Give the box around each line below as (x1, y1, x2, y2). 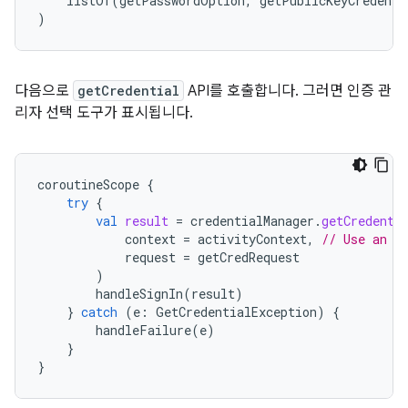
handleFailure (96, 321, 191, 339)
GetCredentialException (156, 303, 317, 321)
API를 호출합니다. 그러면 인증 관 (184, 82, 392, 100)
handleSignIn (96, 285, 183, 302)
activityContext (198, 230, 307, 248)
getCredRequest (198, 249, 300, 266)
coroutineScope (37, 176, 139, 193)
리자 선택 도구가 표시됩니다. (15, 104, 193, 122)
